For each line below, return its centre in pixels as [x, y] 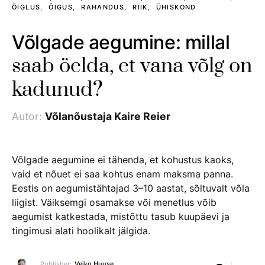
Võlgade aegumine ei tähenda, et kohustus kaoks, [123, 160]
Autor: [27, 116]
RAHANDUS [103, 7]
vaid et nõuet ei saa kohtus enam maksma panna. [122, 174]
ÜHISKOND [176, 7]
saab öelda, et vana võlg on [132, 66]
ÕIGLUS [26, 7]
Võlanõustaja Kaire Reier [107, 116]
